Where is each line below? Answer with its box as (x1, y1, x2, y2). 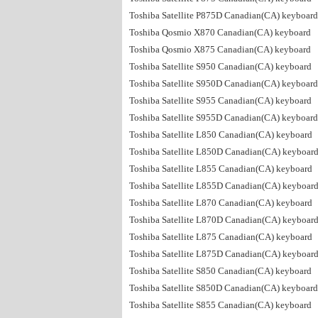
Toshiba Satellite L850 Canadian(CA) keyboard (129, 129, 312, 140)
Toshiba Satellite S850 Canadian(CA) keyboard (129, 265, 312, 276)
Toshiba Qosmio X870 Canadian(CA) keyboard (129, 27, 311, 38)
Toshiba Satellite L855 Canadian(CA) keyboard (129, 163, 312, 174)
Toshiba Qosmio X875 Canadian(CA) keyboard (129, 44, 311, 55)
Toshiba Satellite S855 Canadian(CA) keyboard (129, 300, 312, 310)
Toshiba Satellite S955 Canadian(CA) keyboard (129, 95, 312, 106)
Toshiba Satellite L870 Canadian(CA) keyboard (129, 197, 312, 208)
